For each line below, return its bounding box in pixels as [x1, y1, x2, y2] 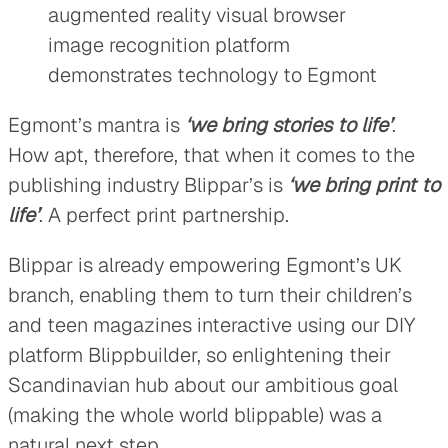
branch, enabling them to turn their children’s [8, 281, 412, 308]
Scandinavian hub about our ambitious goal [8, 371, 398, 398]
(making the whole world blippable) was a [8, 401, 382, 428]
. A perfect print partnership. [39, 201, 289, 228]
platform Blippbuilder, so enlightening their [8, 341, 391, 368]
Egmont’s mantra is [8, 111, 185, 138]
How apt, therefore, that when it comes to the [8, 141, 415, 168]
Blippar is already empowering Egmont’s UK [8, 251, 402, 278]
